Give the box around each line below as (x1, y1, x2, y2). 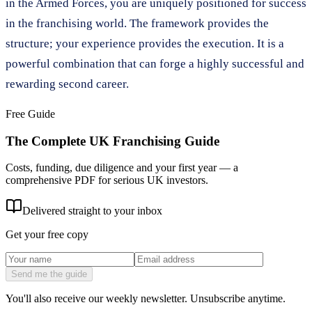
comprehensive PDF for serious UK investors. (6, 174, 208, 187)
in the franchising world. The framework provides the (6, 16, 269, 30)
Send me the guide (11, 269, 87, 280)
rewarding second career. (6, 77, 129, 91)
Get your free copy (6, 228, 88, 241)
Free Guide (6, 107, 55, 120)
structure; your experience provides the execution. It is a (6, 36, 284, 50)
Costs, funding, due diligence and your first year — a (6, 162, 238, 174)
